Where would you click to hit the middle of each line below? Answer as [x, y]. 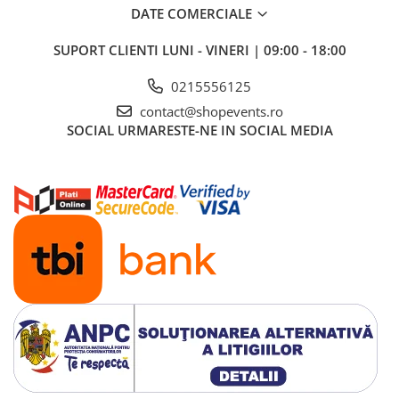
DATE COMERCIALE [193, 13]
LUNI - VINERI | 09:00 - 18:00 [254, 49]
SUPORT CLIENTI [107, 49]
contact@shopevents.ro [209, 111]
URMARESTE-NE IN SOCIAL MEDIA [225, 130]
